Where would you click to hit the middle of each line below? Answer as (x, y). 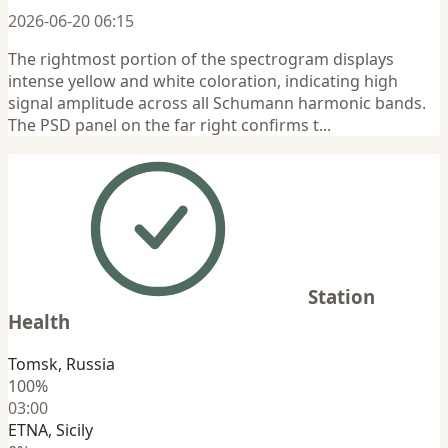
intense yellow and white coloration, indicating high (203, 80)
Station (341, 297)
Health (39, 322)
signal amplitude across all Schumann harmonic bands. (217, 102)
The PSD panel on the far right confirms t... (169, 124)
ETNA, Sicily (50, 430)
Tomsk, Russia (61, 364)
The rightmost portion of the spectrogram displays (201, 58)
